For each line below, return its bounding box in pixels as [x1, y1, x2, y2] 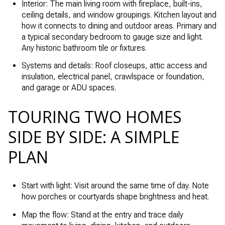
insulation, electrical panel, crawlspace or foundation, [21, 71, 204, 81]
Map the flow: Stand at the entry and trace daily [21, 209, 183, 219]
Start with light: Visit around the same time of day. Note [21, 181, 209, 191]
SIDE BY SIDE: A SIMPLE [8, 126, 179, 148]
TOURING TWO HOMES [8, 105, 182, 128]
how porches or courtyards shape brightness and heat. [21, 192, 209, 202]
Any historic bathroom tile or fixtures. [21, 43, 147, 53]
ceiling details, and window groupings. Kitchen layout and [21, 10, 216, 20]
